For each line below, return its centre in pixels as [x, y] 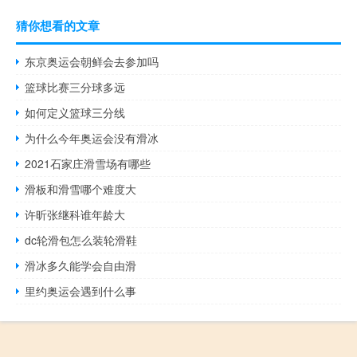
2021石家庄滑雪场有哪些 [88, 163]
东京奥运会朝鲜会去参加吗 [92, 61]
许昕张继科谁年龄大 [75, 214]
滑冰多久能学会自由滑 [81, 265]
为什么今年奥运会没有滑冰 [92, 137]
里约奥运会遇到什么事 [81, 290]
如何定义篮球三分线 [75, 112]
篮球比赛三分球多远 [75, 86]
